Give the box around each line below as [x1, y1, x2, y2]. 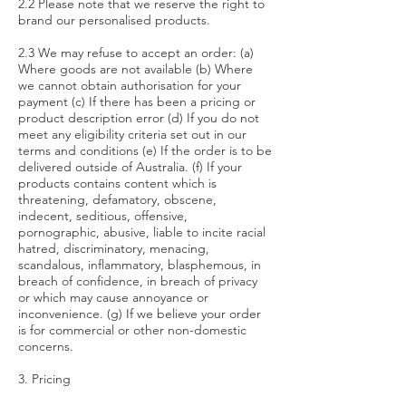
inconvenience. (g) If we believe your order [18, 305, 261, 322]
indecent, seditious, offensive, [18, 208, 188, 224]
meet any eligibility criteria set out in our [18, 126, 246, 142]
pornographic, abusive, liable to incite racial [18, 224, 266, 240]
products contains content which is [18, 175, 217, 191]
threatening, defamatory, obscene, [18, 191, 217, 208]
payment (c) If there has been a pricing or [18, 93, 256, 110]
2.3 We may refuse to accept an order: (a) [18, 44, 254, 61]
